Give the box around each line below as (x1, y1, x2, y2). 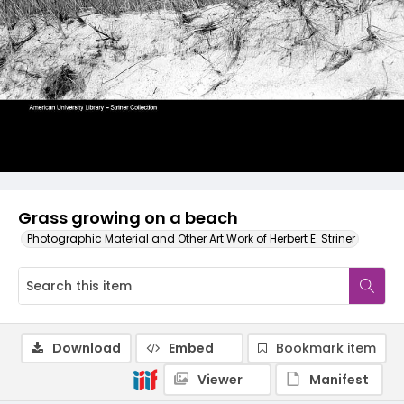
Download (52, 339, 121, 357)
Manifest (309, 371, 369, 389)
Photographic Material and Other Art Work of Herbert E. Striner (27, 231, 355, 246)
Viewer (197, 371, 243, 389)
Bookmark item (276, 339, 376, 357)
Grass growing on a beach (18, 207, 238, 229)
